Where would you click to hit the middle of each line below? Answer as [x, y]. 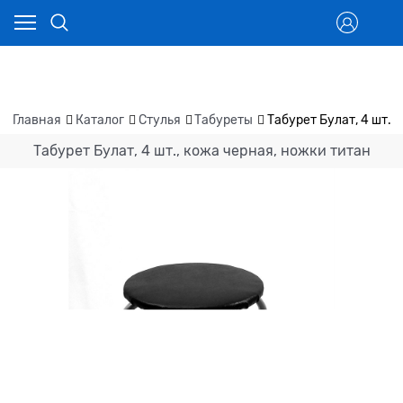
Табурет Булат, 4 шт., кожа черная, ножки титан [201, 152]
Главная [37, 120]
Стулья [159, 120]
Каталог [99, 120]
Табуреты [224, 120]
